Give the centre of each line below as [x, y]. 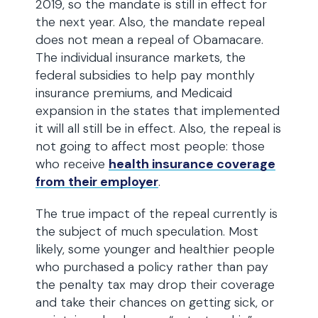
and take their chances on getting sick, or [155, 302]
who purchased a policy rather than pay [152, 267]
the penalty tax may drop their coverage [155, 285]
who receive [72, 164]
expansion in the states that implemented [158, 111]
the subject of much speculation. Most [147, 231]
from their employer [97, 182]
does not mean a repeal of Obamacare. [149, 40]
